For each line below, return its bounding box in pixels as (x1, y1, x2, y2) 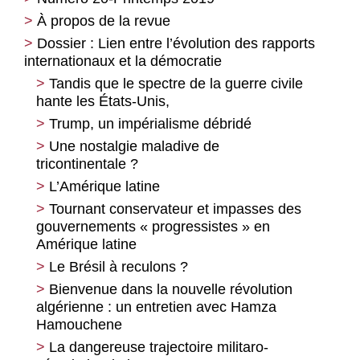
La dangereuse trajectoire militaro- (49, 339, 268, 356)
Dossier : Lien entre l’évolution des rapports (37, 35, 315, 52)
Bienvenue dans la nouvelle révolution (49, 281, 292, 298)
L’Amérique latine (49, 178, 160, 195)
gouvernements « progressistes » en (36, 219, 270, 235)
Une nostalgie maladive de (49, 138, 219, 155)
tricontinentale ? (36, 156, 138, 173)
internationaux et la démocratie (24, 53, 222, 70)
